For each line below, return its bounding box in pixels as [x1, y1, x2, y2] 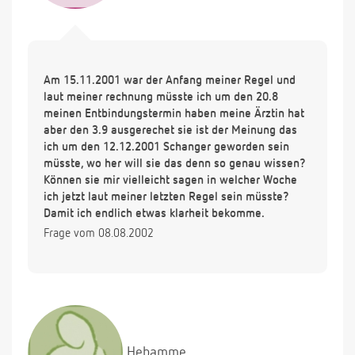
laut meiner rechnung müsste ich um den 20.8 [44, 91, 278, 104]
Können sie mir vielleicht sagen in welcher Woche [44, 174, 297, 187]
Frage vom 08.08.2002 [44, 227, 154, 240]
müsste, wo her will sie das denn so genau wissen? [44, 158, 305, 170]
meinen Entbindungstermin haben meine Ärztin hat [44, 108, 304, 120]
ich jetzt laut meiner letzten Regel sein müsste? [44, 191, 288, 204]
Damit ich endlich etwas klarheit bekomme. [44, 208, 265, 220]
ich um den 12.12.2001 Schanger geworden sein [44, 141, 289, 154]
